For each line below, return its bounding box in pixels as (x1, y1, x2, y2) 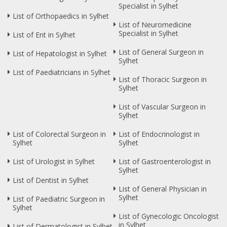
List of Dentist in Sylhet (13, 175, 89, 185)
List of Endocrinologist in (119, 129, 200, 139)
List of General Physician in (119, 184, 207, 194)
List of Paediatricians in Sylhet (13, 67, 110, 78)
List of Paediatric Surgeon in (13, 194, 105, 204)
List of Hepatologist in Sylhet (13, 49, 107, 59)
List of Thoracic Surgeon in (119, 74, 207, 85)
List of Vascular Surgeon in (119, 102, 206, 112)
